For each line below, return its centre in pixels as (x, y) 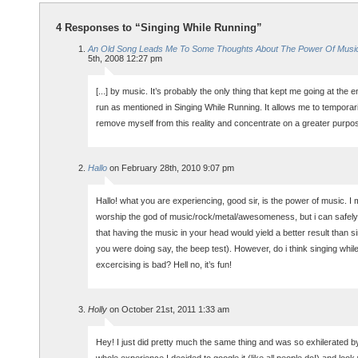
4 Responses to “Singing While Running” (159, 27)
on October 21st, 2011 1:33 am (168, 309)
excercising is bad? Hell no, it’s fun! (164, 264)
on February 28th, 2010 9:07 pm (171, 167)
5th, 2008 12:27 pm (125, 58)
